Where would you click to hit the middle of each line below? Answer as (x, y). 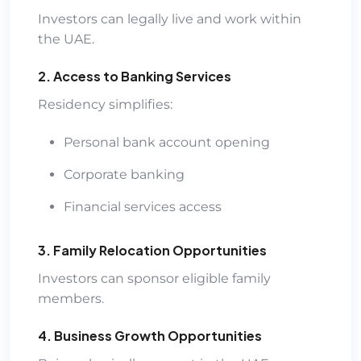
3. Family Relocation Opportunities (152, 250)
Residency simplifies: (105, 104)
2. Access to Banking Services (135, 76)
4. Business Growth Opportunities (150, 335)
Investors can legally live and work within (170, 19)
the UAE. (66, 39)
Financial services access (143, 206)
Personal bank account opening (167, 142)
